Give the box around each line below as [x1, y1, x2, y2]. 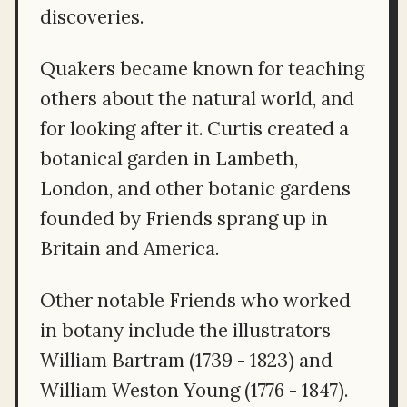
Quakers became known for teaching [40, 55, 364, 81]
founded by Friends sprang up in [40, 205, 328, 231]
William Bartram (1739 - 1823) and [40, 347, 333, 372]
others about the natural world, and [40, 85, 354, 111]
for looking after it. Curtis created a [40, 115, 349, 141]
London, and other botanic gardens [40, 175, 351, 201]
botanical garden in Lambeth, [40, 145, 298, 171]
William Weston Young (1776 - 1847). [40, 377, 348, 402]
